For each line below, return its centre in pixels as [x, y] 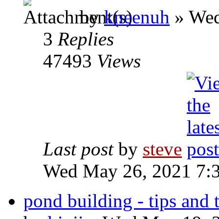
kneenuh [137, 17]
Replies [86, 39]
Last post [81, 149]
